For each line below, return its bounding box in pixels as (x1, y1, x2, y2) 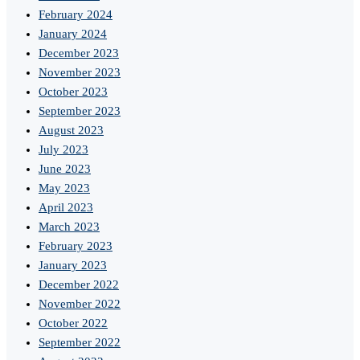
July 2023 (39, 143, 88, 157)
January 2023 (39, 259, 107, 272)
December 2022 (39, 278, 119, 292)
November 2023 (39, 66, 121, 80)
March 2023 (39, 220, 100, 234)
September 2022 (39, 336, 121, 350)
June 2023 (39, 162, 91, 176)
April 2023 (39, 201, 93, 215)
